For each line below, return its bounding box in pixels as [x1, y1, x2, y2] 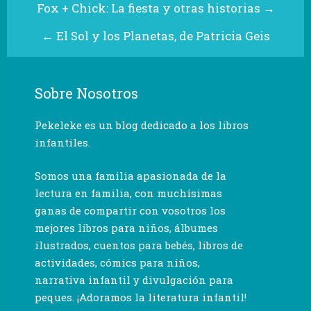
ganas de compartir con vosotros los [35, 203, 226, 217]
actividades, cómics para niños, [35, 255, 200, 269]
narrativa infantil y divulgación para [35, 272, 233, 287]
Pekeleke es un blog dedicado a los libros [35, 118, 249, 133]
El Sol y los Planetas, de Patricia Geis [56, 27, 270, 44]
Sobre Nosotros [35, 83, 138, 103]
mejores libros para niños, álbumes [35, 220, 218, 235]
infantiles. [35, 135, 90, 150]
